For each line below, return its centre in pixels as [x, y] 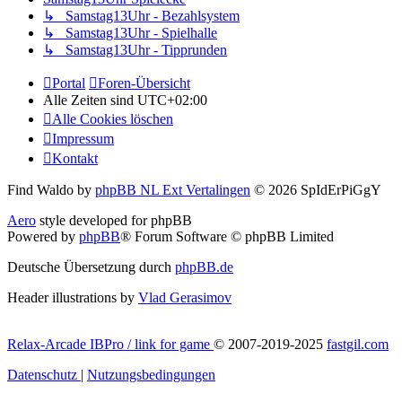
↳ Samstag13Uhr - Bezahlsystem [141, 15]
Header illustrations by [73, 297]
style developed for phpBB [114, 220]
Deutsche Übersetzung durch [91, 267]
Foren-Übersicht [144, 83]
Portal [69, 83]
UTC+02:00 [172, 100]
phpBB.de [204, 267]
